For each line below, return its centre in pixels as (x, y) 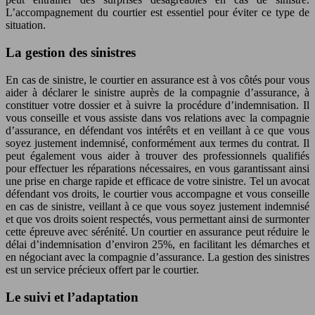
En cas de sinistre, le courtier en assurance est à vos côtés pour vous (157, 79)
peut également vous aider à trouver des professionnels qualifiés (157, 155)
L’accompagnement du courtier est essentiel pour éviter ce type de (157, 13)
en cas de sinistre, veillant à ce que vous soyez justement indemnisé (157, 206)
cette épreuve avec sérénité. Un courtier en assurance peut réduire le (157, 231)
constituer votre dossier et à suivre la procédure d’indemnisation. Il (157, 105)
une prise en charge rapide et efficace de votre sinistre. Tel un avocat (157, 181)
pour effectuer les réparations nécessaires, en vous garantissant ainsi (157, 168)
